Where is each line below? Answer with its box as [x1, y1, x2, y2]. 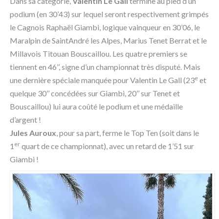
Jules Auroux [10, 128, 56, 137]
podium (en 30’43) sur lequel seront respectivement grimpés [10, 9, 209, 19]
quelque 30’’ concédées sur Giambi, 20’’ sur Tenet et [10, 88, 180, 98]
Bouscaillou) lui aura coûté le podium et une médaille [10, 101, 183, 111]
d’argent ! [10, 114, 41, 124]
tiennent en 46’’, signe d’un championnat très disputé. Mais [10, 62, 200, 71]
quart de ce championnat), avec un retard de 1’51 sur [20, 141, 194, 151]
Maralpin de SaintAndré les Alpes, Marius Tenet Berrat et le [10, 35, 207, 45]
